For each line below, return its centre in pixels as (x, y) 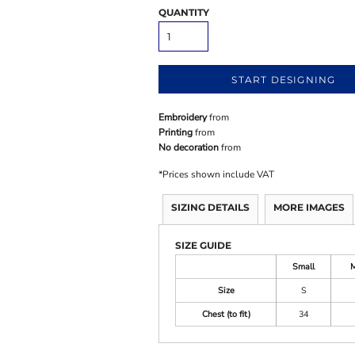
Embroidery (183, 117)
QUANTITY (184, 12)
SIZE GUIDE (204, 245)
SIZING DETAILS (211, 207)
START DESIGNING (284, 80)
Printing (176, 132)
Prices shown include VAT (219, 174)
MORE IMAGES (309, 207)
